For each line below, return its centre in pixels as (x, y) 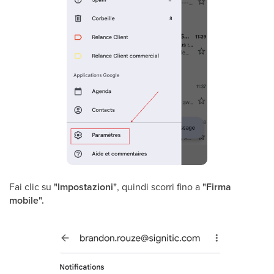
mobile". (27, 200)
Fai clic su (31, 186)
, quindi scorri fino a (160, 186)
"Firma (217, 187)
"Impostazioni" (85, 187)
